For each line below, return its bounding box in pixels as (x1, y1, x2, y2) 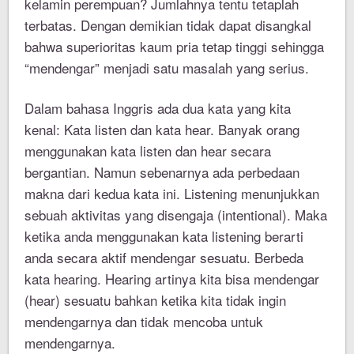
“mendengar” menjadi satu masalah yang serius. (24, 58, 310, 78)
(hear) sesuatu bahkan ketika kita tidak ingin (24, 290, 287, 311)
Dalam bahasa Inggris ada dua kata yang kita (24, 98, 292, 119)
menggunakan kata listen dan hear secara (24, 141, 272, 161)
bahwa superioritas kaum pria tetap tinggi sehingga (24, 36, 325, 57)
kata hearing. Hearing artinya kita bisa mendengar (24, 269, 320, 289)
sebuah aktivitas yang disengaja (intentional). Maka (24, 205, 328, 225)
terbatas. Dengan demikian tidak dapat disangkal (24, 15, 312, 36)
